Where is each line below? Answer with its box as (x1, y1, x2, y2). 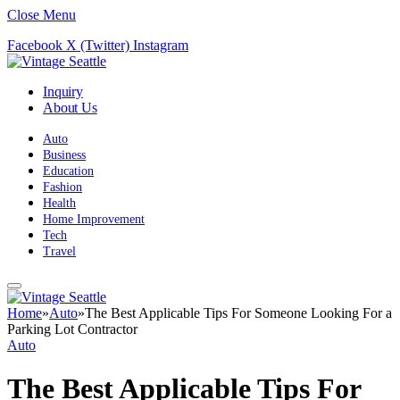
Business (43, 148, 86, 162)
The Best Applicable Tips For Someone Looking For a (85, 305, 392, 321)
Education (43, 164, 94, 178)
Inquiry (43, 84, 83, 99)
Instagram (133, 37, 188, 53)
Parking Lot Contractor (7, 321, 137, 337)
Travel (43, 245, 76, 258)
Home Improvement (43, 212, 145, 226)
